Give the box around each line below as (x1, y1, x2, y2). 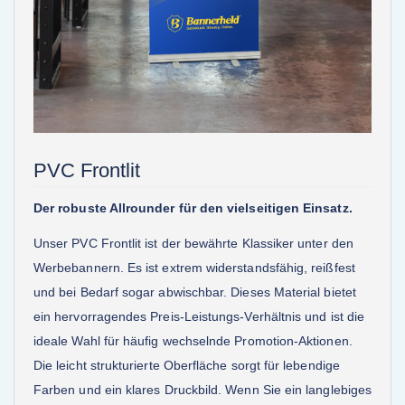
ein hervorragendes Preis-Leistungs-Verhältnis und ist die (33, 309, 364, 325)
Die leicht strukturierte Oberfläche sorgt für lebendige (33, 358, 340, 373)
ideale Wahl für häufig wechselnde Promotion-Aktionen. (33, 334, 353, 349)
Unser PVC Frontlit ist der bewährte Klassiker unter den (33, 236, 353, 251)
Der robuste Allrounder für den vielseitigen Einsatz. (33, 200, 353, 215)
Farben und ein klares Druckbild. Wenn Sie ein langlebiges (33, 382, 372, 398)
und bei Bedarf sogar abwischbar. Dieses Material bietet (33, 285, 356, 300)
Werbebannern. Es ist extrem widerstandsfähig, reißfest (33, 260, 355, 276)
